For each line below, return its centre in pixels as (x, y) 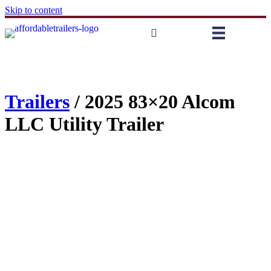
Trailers (37, 102)
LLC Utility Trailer (84, 124)
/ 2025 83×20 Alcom (152, 102)
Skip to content (34, 10)
